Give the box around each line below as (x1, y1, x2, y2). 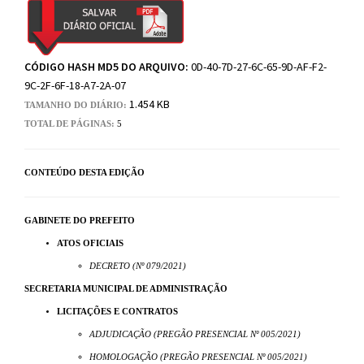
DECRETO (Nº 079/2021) (89, 262, 186, 271)
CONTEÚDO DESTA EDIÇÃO (24, 168, 145, 178)
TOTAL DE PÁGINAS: (24, 119, 117, 129)
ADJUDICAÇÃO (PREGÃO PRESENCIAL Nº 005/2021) (89, 330, 301, 340)
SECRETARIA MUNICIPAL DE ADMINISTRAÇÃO (24, 284, 227, 294)
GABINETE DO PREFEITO (24, 216, 135, 226)
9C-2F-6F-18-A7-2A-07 (24, 78, 126, 93)
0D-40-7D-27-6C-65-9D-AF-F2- (191, 59, 327, 75)
